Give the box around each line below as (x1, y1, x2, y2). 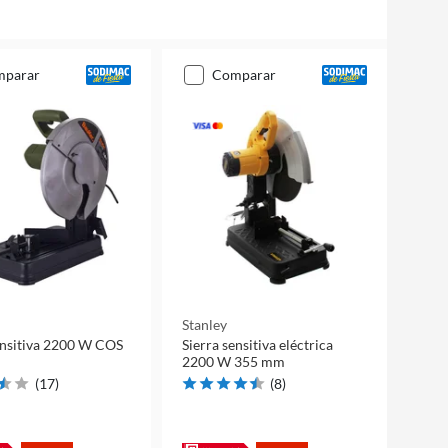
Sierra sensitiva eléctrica (181, 336, 333, 353)
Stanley (181, 316, 227, 333)
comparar (221, 66, 276, 83)
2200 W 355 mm (181, 353, 285, 370)
